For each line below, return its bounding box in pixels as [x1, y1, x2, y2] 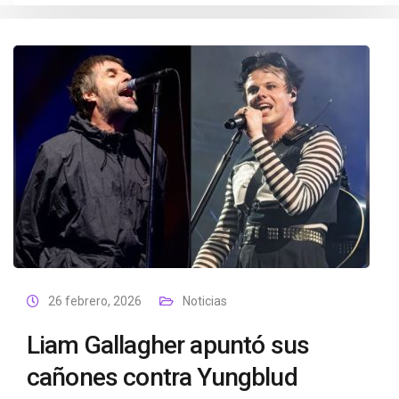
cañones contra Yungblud [27, 362, 297, 392]
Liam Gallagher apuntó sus [27, 330, 310, 360]
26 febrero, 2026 [48, 294, 142, 308]
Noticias [183, 294, 227, 308]
